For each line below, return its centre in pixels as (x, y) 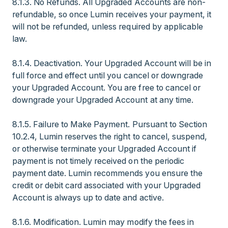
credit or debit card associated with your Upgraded (106, 185)
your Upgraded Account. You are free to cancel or (106, 88)
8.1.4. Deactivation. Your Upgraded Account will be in (112, 63)
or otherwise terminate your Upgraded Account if (104, 149)
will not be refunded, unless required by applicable (108, 26)
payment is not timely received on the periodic (98, 161)
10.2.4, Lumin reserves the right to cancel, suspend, (110, 136)
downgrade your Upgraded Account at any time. (103, 100)
